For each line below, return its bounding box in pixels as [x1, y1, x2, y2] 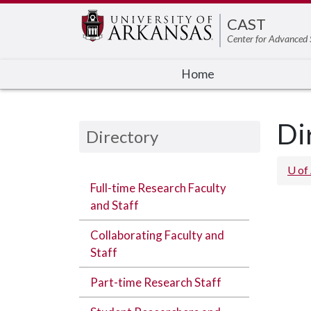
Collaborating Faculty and [90, 228, 224, 242]
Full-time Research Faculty [90, 180, 226, 195]
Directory [86, 126, 158, 146]
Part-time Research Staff [90, 275, 221, 289]
